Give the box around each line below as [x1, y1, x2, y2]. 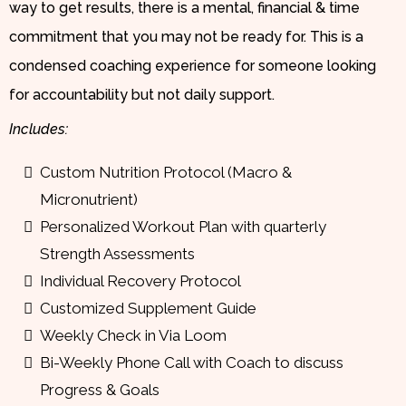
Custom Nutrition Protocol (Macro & [40, 162, 292, 181]
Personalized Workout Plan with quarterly [40, 217, 326, 236]
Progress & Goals [40, 380, 159, 399]
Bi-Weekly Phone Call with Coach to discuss [40, 353, 343, 372]
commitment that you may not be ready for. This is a [9, 27, 363, 45]
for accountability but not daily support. [9, 85, 275, 103]
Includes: [9, 120, 68, 138]
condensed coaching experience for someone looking [9, 56, 376, 74]
